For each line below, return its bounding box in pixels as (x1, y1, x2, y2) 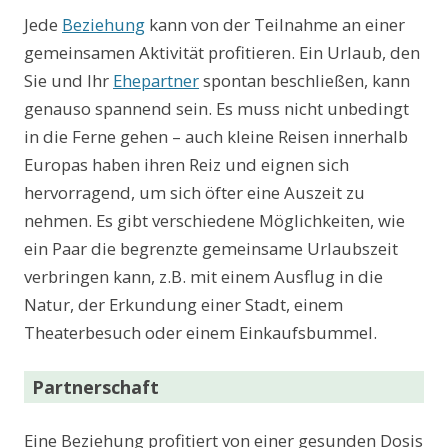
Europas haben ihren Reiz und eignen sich (24, 153, 349, 177)
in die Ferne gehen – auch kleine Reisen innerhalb (24, 125, 408, 149)
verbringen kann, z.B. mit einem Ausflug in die (24, 265, 383, 289)
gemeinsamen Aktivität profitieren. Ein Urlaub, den (24, 41, 420, 65)
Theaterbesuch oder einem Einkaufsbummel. (24, 321, 377, 345)
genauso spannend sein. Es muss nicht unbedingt (24, 97, 409, 121)
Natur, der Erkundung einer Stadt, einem (24, 293, 343, 317)
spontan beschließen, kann (199, 69, 410, 93)
